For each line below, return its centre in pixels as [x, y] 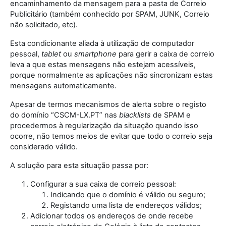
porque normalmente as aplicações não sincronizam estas [111, 75]
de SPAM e [171, 115]
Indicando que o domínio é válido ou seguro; [128, 195]
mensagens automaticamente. [63, 86]
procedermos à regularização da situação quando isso [104, 126]
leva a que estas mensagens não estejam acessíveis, [103, 65]
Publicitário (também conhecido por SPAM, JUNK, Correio [110, 14]
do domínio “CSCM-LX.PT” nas [65, 115]
